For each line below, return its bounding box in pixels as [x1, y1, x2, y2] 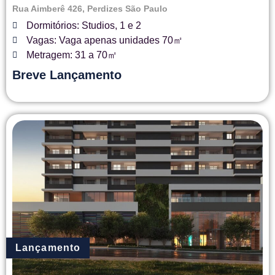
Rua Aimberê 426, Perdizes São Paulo [12, 3, 168, 14]
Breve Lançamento [12, 68, 125, 82]
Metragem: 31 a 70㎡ [26, 49, 117, 60]
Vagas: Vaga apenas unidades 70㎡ [26, 34, 183, 45]
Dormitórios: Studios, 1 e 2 [26, 20, 141, 31]
